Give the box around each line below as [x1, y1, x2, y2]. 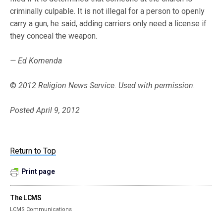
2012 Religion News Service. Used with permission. [16, 81, 196, 90]
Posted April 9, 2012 [10, 106, 80, 115]
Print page [21, 167, 55, 175]
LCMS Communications [10, 206, 72, 213]
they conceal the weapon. [10, 31, 98, 41]
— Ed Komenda [10, 56, 62, 65]
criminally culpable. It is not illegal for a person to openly [10, 6, 205, 16]
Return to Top [10, 146, 56, 156]
